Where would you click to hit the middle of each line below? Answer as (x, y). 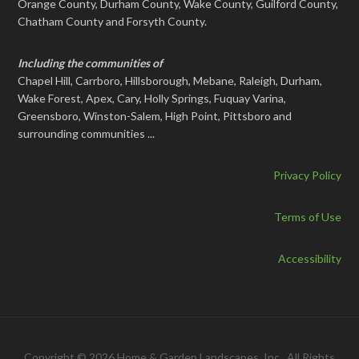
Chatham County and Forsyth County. (113, 21)
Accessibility (309, 258)
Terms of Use (307, 216)
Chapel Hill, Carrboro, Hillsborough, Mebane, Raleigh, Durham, (170, 80)
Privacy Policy (307, 175)
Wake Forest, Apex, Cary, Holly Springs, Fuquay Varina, (152, 98)
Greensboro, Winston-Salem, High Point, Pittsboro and (155, 115)
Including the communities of (91, 63)
